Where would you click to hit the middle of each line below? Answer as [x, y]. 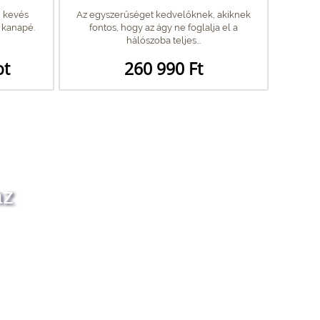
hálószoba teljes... [164, 40]
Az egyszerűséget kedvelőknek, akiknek [164, 14]
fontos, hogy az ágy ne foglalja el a [164, 27]
